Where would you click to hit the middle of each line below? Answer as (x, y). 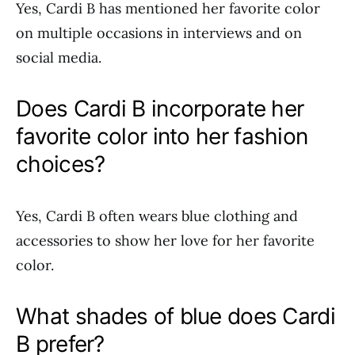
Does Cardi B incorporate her (160, 109)
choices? (61, 164)
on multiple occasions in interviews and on (159, 33)
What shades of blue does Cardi (176, 316)
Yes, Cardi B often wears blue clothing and (157, 216)
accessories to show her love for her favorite (165, 240)
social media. (59, 57)
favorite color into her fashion (162, 136)
